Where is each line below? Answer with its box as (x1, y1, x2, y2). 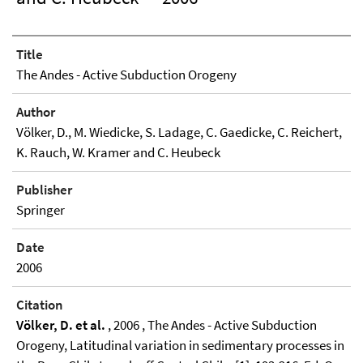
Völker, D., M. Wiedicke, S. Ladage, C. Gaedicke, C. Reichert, (16, 123, 342, 141)
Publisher (16, 181, 72, 199)
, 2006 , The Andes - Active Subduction (105, 316, 317, 334)
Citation (16, 296, 63, 314)
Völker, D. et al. (16, 316, 105, 334)
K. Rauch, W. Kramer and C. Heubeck (16, 143, 220, 161)
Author (16, 103, 55, 121)
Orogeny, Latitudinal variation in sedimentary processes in (16, 336, 344, 354)
